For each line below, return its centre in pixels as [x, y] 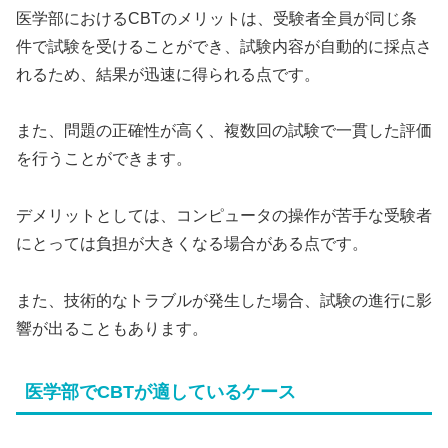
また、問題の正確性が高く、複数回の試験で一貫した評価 [224, 131]
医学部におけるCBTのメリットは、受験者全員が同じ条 [216, 18]
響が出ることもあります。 [112, 328]
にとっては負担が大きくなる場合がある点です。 [192, 244]
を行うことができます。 [104, 159]
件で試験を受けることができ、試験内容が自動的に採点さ [224, 46]
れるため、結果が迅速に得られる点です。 [168, 74]
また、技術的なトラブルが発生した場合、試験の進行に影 [224, 300]
